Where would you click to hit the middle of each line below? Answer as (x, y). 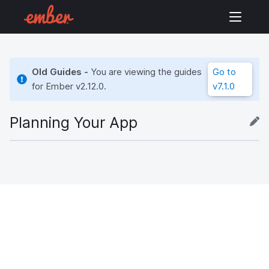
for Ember (54, 86)
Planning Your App (74, 122)
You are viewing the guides (147, 72)
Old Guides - (62, 72)
